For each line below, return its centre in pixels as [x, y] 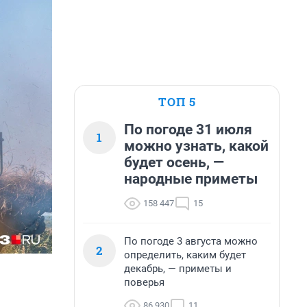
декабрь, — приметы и [178, 269]
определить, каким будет [185, 255]
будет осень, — [174, 162]
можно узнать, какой [196, 146]
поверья [144, 282]
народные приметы [191, 179]
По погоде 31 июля [188, 130]
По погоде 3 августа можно [191, 241]
